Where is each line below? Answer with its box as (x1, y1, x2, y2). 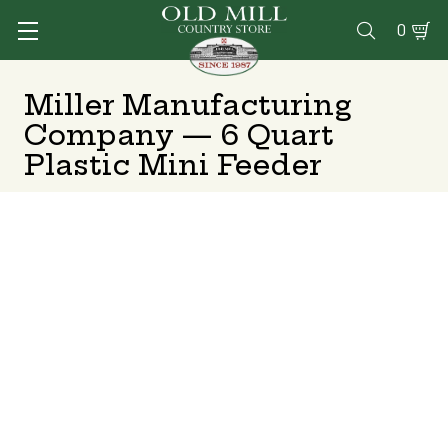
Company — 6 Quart (24, 117, 334, 152)
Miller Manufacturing (24, 87, 352, 122)
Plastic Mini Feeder (24, 147, 322, 182)
